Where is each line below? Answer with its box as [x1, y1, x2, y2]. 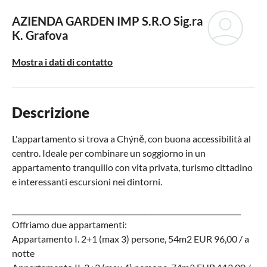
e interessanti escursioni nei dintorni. [12, 175, 162, 187]
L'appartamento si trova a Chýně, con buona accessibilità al [12, 132, 251, 144]
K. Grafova [12, 27, 68, 42]
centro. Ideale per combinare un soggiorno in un [12, 147, 206, 159]
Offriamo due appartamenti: [12, 218, 127, 230]
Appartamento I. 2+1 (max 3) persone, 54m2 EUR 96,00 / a [12, 232, 249, 244]
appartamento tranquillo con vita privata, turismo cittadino [12, 161, 253, 173]
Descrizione [12, 103, 89, 121]
